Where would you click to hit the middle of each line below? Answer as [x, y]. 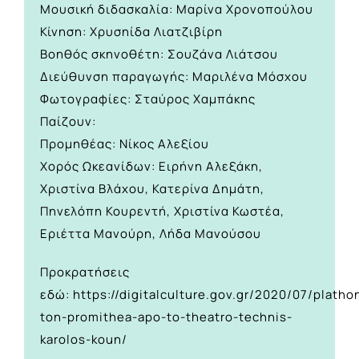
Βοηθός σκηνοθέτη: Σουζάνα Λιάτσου [159, 54]
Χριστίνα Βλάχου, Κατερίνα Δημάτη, [152, 189]
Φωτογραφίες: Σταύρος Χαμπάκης [148, 99]
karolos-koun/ [84, 340]
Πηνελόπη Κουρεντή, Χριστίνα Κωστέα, [162, 212]
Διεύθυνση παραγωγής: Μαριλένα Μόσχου [174, 77]
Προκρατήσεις [85, 272]
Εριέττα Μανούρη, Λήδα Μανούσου [151, 234]
